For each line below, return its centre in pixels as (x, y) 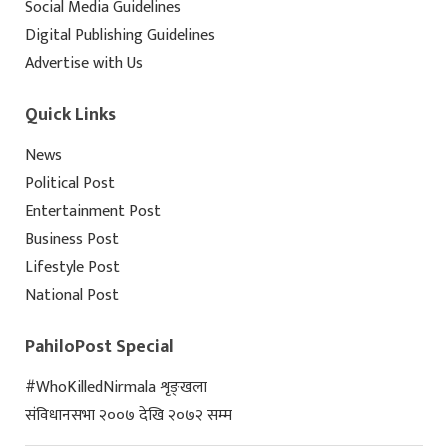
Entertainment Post (93, 212)
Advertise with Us (84, 64)
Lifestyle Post (72, 268)
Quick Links (70, 115)
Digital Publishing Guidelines (120, 36)
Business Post (72, 240)
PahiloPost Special (99, 347)
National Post (72, 296)
